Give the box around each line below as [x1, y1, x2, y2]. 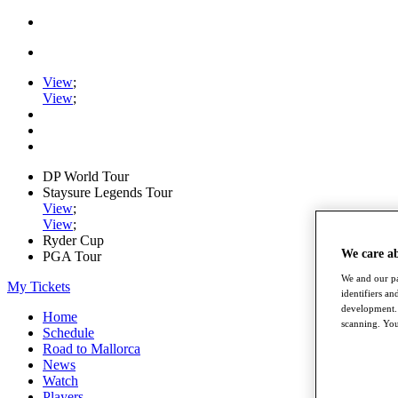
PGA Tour [43, 249, 101, 264]
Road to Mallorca [43, 341, 140, 356]
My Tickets [7, 279, 70, 294]
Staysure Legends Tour [43, 185, 172, 200]
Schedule [43, 325, 94, 340]
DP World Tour [43, 169, 129, 184]
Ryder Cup [43, 233, 104, 248]
